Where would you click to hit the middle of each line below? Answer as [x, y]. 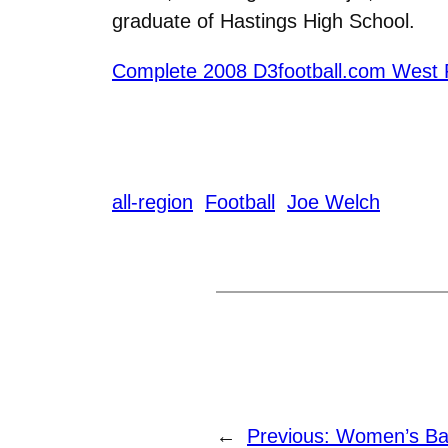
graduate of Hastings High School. [263, 20]
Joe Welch [333, 201]
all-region [152, 201]
